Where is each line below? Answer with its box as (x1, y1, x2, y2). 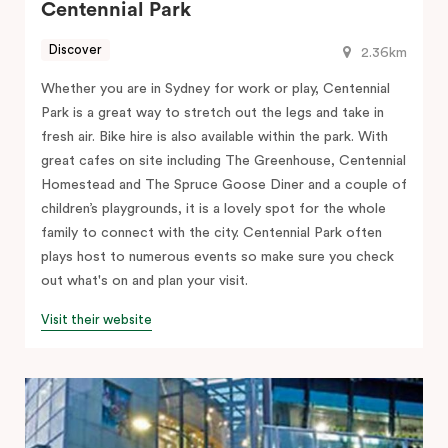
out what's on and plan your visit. (41, 273, 248, 288)
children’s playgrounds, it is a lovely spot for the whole (41, 201, 386, 216)
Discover (49, 43, 102, 57)
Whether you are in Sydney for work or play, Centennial (41, 81, 390, 96)
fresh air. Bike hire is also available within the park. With (41, 129, 388, 144)
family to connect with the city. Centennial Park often (41, 225, 382, 240)
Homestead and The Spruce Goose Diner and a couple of (41, 177, 407, 192)
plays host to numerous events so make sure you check (41, 249, 394, 264)
